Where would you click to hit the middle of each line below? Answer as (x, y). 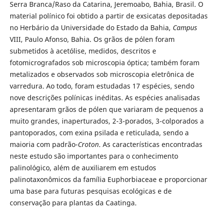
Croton (88, 144)
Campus (185, 27)
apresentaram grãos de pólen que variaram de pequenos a (106, 109)
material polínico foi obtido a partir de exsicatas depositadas (109, 16)
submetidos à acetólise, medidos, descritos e (83, 51)
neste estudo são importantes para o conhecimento (94, 156)
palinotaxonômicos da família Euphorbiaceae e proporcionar (108, 179)
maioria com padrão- (44, 144)
